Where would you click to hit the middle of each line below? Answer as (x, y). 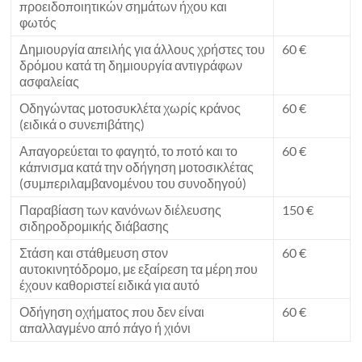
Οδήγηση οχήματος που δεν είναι (112, 311)
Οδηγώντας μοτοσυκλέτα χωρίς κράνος (130, 107)
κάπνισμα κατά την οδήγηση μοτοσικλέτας (137, 166)
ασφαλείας (50, 81)
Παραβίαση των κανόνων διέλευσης (121, 209)
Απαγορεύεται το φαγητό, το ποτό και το (129, 150)
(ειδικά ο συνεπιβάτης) (82, 124)
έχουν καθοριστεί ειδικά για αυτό (110, 284)
